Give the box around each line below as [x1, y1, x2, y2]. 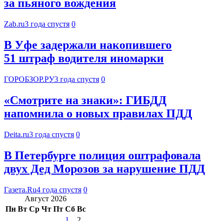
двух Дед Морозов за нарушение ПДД [4, 162, 205, 175]
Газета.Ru [4, 185, 37, 194]
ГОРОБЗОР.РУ [4, 75, 54, 84]
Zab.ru [4, 20, 25, 29]
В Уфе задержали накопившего [4, 38, 172, 52]
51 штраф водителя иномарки [4, 52, 164, 65]
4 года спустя [37, 185, 81, 194]
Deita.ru [4, 130, 29, 139]
